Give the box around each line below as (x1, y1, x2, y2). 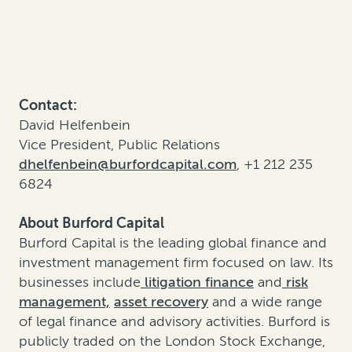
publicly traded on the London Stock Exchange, (19, 332, 325, 350)
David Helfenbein (19, 115, 130, 134)
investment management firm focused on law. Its (19, 253, 333, 271)
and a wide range (208, 292, 322, 310)
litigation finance (141, 273, 254, 291)
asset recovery (114, 292, 208, 310)
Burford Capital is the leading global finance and (19, 233, 327, 251)
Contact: (19, 96, 77, 114)
